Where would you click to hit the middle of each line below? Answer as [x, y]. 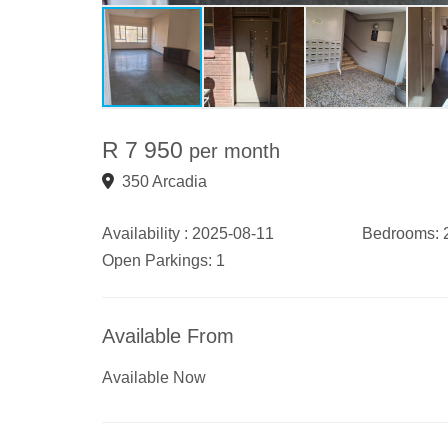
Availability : [145, 233]
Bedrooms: [400, 233]
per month [234, 151]
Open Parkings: [157, 260]
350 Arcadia [164, 181]
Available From [168, 336]
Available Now [154, 377]
